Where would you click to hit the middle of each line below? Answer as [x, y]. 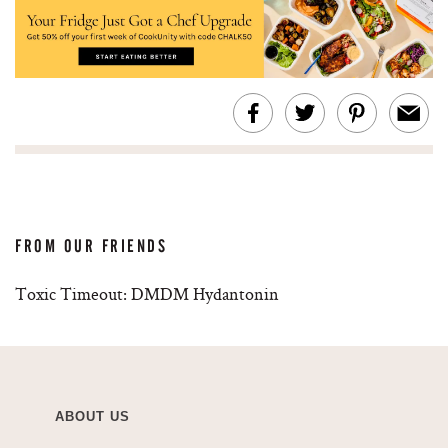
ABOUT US [92, 417]
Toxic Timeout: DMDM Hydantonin [147, 294]
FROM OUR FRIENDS [91, 246]
